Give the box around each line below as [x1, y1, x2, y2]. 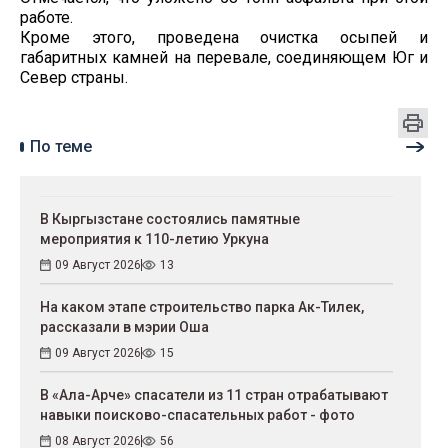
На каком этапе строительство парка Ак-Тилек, [40, 299, 364, 315]
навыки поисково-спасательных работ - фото [40, 407, 355, 423]
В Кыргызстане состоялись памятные [40, 211, 300, 227]
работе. [20, 8, 73, 27]
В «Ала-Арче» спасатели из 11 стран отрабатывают [40, 387, 388, 403]
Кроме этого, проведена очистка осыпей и [20, 28, 428, 47]
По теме [30, 137, 92, 156]
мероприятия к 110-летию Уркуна [40, 231, 269, 247]
